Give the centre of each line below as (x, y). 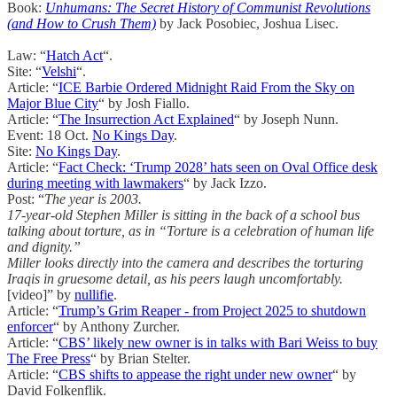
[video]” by (41, 295)
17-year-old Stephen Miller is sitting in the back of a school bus (183, 215)
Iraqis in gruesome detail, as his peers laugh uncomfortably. (175, 279)
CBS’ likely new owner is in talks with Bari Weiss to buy (218, 343)
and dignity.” (44, 247)
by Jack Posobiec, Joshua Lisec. (247, 24)
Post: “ (26, 199)
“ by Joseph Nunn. (286, 120)
